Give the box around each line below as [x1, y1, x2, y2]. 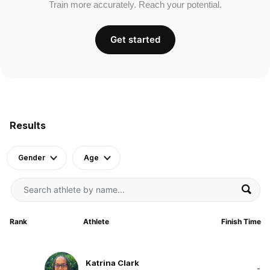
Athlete [83, 216, 109, 226]
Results [10, 119, 46, 131]
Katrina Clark [85, 258, 139, 268]
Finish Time [221, 216, 261, 226]
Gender [18, 152, 45, 162]
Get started [110, 33, 160, 45]
